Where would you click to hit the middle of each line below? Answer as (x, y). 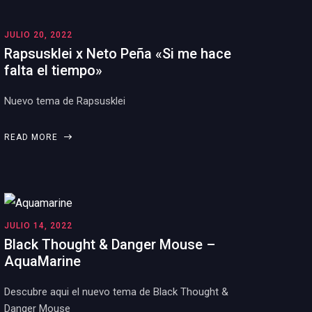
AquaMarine (42, 261)
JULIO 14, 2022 (38, 226)
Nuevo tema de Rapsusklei (65, 101)
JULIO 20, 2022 (38, 35)
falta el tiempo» (53, 70)
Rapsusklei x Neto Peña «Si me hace (118, 54)
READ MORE (32, 137)
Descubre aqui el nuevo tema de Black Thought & (116, 292)
